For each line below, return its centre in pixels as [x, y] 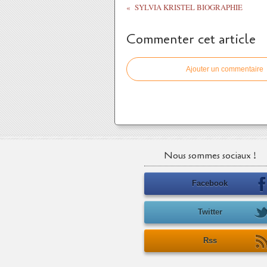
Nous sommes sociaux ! [210, 156]
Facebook [210, 183]
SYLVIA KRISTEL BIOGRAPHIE [188, 7]
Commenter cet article [191, 39]
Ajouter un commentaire [225, 69]
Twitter [210, 212]
